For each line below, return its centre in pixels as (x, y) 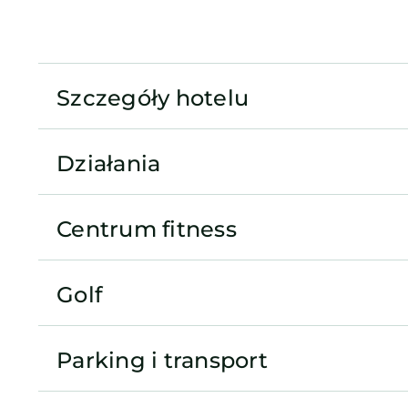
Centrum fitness (147, 229)
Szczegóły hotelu (153, 97)
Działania (109, 163)
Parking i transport (163, 360)
